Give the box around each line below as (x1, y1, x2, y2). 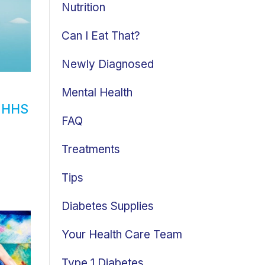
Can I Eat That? (62, 29, 140, 43)
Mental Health (62, 86, 132, 99)
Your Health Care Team (62, 228, 182, 241)
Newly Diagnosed (62, 57, 154, 71)
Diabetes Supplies (62, 199, 154, 213)
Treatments (62, 143, 120, 156)
